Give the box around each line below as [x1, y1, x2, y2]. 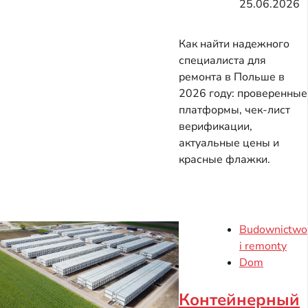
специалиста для [179, 53, 266, 69]
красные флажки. [179, 152, 270, 168]
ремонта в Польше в [179, 69, 285, 85]
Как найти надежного [179, 36, 289, 52]
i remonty [239, 239, 287, 254]
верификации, [179, 119, 252, 135]
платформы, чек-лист [179, 102, 290, 118]
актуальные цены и [179, 135, 279, 151]
